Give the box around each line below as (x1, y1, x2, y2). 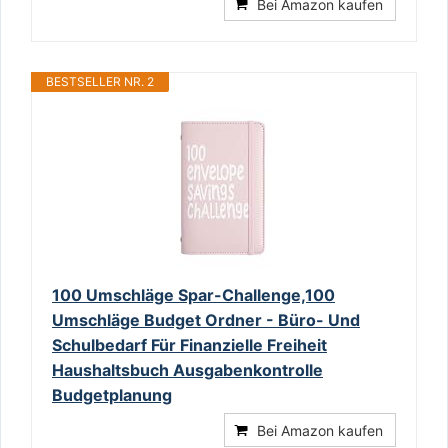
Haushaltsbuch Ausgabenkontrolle (52, 359, 323, 380)
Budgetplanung (52, 384, 172, 405)
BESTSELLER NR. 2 (46, 73, 154, 89)
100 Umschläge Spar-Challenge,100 (52, 284, 335, 305)
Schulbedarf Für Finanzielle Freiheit (52, 334, 327, 355)
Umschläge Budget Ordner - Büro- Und (52, 309, 360, 330)
